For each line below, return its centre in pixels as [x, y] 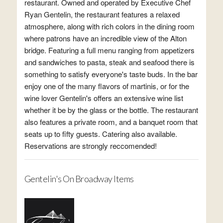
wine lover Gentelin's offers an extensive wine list [104, 98]
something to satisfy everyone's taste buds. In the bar [111, 74]
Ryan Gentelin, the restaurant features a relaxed [102, 14]
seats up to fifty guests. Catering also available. [101, 134]
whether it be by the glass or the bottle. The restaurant [111, 110]
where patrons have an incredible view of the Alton [105, 38]
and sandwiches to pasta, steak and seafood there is [109, 62]
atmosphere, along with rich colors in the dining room [109, 26]
